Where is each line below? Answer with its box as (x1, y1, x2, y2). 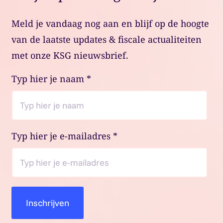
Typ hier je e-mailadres (11, 129, 113, 142)
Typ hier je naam (11, 72, 87, 85)
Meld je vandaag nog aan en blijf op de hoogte (11, 17, 209, 29)
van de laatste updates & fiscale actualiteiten (11, 33, 202, 45)
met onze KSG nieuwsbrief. (11, 49, 128, 61)
